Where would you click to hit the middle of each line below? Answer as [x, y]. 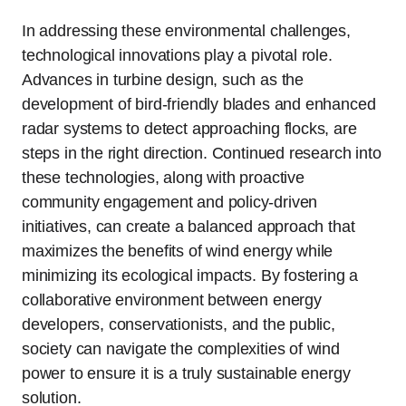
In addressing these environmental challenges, [186, 30]
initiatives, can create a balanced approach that [188, 226]
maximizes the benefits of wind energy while [178, 251]
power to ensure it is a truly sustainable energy [186, 373]
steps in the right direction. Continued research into [202, 153]
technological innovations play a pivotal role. [177, 55]
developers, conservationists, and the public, [179, 324]
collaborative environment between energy [172, 300]
